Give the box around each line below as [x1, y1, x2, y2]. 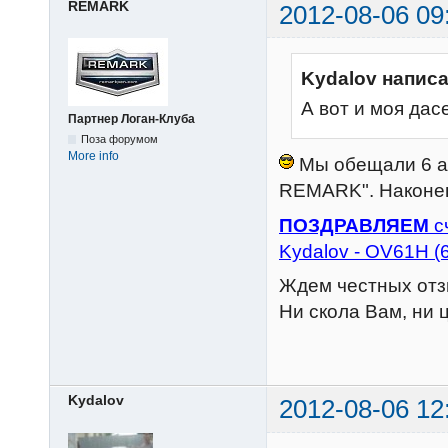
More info [68, 148, 119, 163]
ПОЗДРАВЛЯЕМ [279, 214, 429, 236]
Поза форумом [81, 132, 159, 145]
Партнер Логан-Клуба [68, 111, 195, 126]
